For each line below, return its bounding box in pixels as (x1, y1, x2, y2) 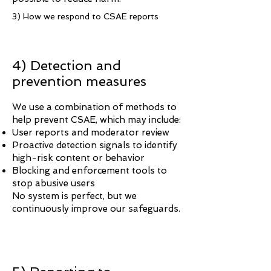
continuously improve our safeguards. (12, 203, 180, 214)
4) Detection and (12, 57, 121, 73)
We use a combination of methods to (12, 102, 177, 113)
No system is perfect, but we (12, 191, 137, 201)
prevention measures (12, 73, 146, 89)
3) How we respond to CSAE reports (12, 11, 158, 21)
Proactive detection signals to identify (12, 140, 177, 151)
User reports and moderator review (12, 127, 169, 138)
